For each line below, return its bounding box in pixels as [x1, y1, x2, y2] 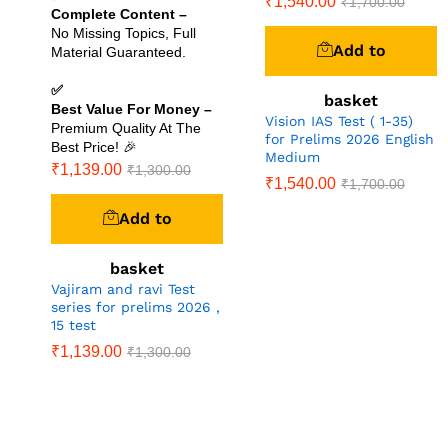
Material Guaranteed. [51, 43, 186, 60]
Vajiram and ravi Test [51, 280, 195, 297]
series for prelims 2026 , [51, 298, 220, 315]
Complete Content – [51, 5, 187, 22]
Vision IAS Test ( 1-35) [265, 112, 413, 129]
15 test [51, 316, 96, 333]
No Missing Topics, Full [51, 24, 196, 41]
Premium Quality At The [51, 119, 201, 136]
